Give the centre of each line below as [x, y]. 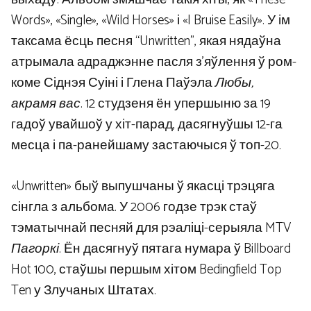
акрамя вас [46, 104]
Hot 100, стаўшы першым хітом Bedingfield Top [146, 269]
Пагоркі [35, 249]
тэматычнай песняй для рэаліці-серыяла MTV [151, 228]
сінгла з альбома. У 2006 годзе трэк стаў [134, 207]
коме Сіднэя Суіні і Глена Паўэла [112, 83]
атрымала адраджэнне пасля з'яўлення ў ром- [154, 62]
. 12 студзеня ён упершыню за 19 [176, 104]
